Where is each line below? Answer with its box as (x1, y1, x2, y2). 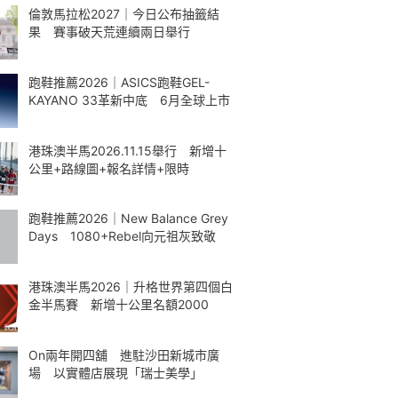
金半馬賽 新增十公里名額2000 (28, 297, 209, 312)
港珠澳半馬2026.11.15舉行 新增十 (28, 142, 227, 158)
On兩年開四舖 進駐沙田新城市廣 (28, 346, 219, 362)
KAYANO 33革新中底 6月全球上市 (28, 92, 230, 107)
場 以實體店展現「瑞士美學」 (28, 364, 203, 380)
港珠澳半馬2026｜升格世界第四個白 (28, 279, 233, 294)
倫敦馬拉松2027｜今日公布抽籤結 (28, 6, 219, 21)
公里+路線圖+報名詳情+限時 (28, 160, 189, 176)
